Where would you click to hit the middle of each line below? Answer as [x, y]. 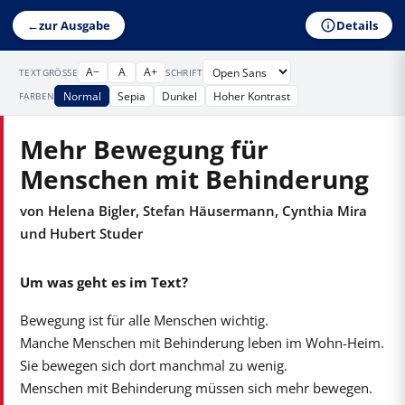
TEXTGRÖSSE [46, 72]
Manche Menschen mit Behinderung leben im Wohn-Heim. [202, 342]
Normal [82, 95]
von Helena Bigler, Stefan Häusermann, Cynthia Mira [193, 210]
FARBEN [37, 96]
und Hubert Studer [81, 233]
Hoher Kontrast [252, 95]
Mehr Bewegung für [144, 150]
